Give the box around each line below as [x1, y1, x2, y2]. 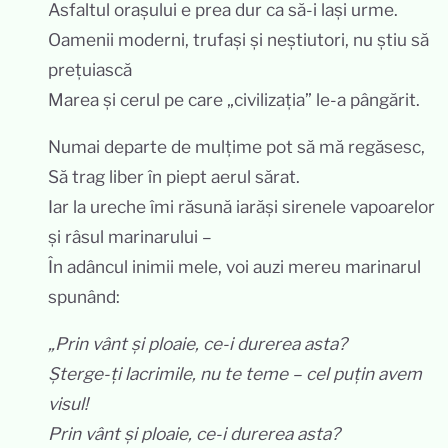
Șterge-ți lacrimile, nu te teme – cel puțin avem [48, 363, 422, 385]
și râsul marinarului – [48, 225, 212, 247]
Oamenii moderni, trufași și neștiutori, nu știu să [48, 28, 429, 50]
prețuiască [48, 58, 132, 80]
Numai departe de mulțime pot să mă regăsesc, [48, 135, 425, 157]
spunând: [48, 285, 120, 307]
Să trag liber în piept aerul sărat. [48, 165, 300, 187]
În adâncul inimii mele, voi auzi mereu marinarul [48, 255, 421, 277]
